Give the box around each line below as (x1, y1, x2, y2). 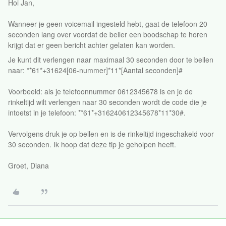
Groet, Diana (8, 160, 49, 171)
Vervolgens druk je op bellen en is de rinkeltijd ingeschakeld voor (8, 129, 214, 139)
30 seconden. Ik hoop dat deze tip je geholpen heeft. (8, 139, 176, 149)
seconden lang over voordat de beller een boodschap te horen (8, 29, 207, 39)
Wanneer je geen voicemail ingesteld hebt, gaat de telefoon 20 (8, 19, 207, 29)
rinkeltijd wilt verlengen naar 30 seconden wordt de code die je (8, 97, 207, 107)
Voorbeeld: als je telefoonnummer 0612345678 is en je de (8, 86, 193, 96)
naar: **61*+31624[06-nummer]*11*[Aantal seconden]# (8, 65, 183, 75)
